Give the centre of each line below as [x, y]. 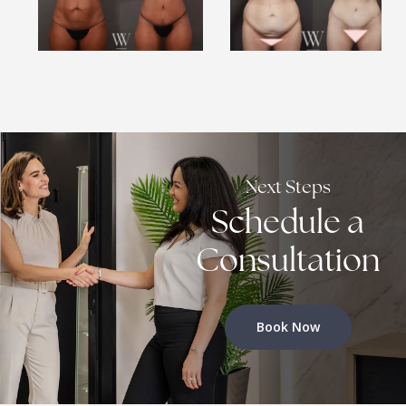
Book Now [288, 326]
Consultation [288, 263]
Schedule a [288, 225]
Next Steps [288, 188]
